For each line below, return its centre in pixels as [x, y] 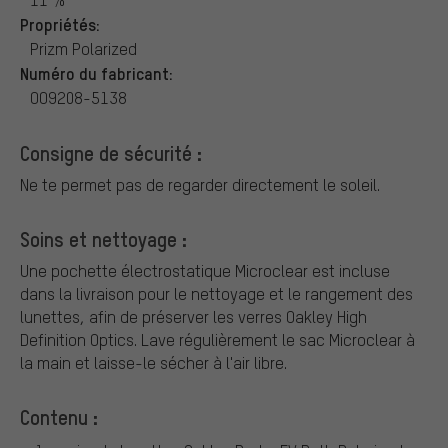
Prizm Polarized [83, 48]
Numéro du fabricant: [96, 72]
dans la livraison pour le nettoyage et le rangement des [216, 293]
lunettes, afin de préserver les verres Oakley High [193, 316]
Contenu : [59, 416]
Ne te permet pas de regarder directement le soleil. [200, 184]
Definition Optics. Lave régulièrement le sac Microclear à [217, 339]
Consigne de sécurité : [111, 152]
